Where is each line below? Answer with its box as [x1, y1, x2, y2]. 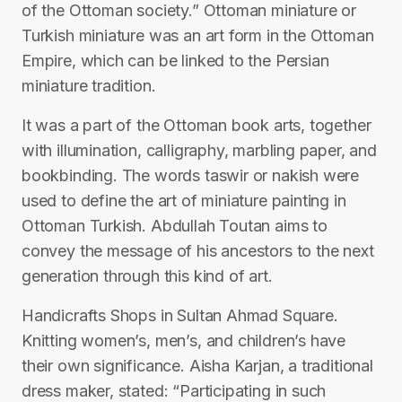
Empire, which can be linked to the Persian [22, 51, 329, 70]
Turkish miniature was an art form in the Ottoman [22, 26, 374, 45]
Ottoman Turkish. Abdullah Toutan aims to [22, 216, 328, 235]
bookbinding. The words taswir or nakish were [22, 166, 360, 185]
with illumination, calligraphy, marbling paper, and [22, 141, 377, 160]
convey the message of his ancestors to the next [22, 241, 374, 260]
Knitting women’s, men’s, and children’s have [22, 331, 346, 350]
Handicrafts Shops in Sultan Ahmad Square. [22, 306, 338, 325]
